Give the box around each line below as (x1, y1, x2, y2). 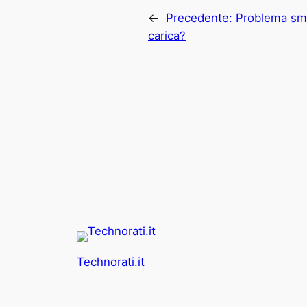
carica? (148, 28, 186, 42)
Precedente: (166, 10, 236, 25)
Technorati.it (77, 255, 145, 269)
